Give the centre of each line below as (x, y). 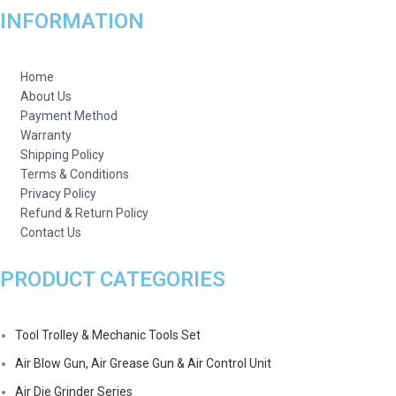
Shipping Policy (62, 155)
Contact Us (50, 233)
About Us (46, 97)
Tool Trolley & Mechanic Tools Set (108, 335)
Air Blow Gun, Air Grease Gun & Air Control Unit (144, 364)
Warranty (46, 136)
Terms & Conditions (74, 175)
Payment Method (69, 116)
